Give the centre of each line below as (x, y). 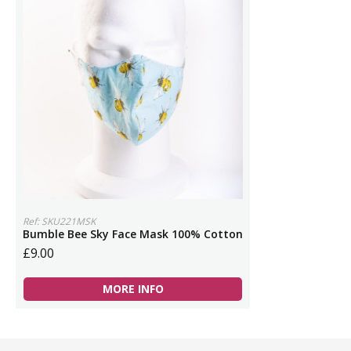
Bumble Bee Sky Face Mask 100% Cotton (133, 234)
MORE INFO (133, 289)
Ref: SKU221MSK (59, 221)
